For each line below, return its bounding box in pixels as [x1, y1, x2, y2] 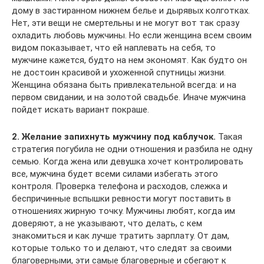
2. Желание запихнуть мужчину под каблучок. [12, 131, 216, 142]
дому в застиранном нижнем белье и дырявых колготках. [12, 5, 250, 16]
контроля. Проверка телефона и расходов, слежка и [12, 180, 227, 192]
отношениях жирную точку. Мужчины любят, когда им [12, 205, 235, 216]
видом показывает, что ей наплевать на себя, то [12, 42, 216, 53]
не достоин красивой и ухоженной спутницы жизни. [12, 67, 226, 78]
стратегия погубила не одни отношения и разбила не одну [12, 143, 252, 154]
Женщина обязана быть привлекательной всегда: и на [12, 79, 236, 90]
